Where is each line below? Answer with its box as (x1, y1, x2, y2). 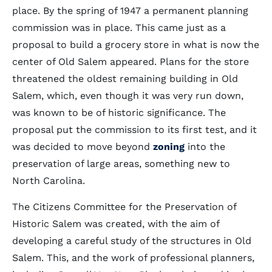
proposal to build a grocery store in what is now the (12, 39, 259, 50)
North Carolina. (12, 175, 85, 186)
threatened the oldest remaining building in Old (12, 73, 238, 84)
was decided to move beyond (12, 141, 153, 152)
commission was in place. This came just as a (12, 22, 226, 33)
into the (185, 141, 225, 152)
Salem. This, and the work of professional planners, (12, 252, 254, 263)
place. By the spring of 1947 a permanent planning (12, 5, 248, 16)
